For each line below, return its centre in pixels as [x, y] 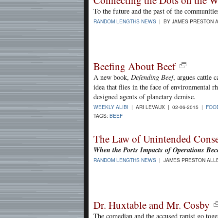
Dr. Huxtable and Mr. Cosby [152, 205]
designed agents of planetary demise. [145, 97]
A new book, [112, 77]
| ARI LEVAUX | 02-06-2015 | [167, 107]
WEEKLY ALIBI [111, 107]
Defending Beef [152, 77]
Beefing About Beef [135, 66]
